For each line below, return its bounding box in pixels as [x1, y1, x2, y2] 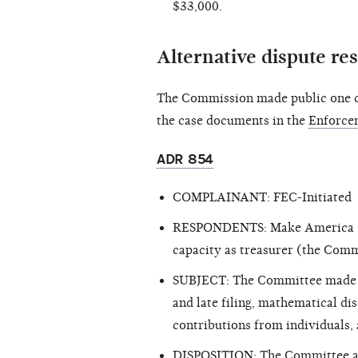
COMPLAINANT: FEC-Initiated [173, 190, 352, 205]
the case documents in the [157, 113, 308, 129]
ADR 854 [157, 151, 213, 169]
